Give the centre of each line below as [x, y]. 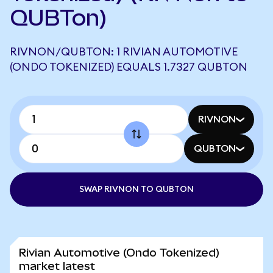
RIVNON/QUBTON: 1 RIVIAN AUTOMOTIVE [124, 52]
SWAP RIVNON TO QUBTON [136, 190]
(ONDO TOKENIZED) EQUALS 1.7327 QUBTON [129, 67]
